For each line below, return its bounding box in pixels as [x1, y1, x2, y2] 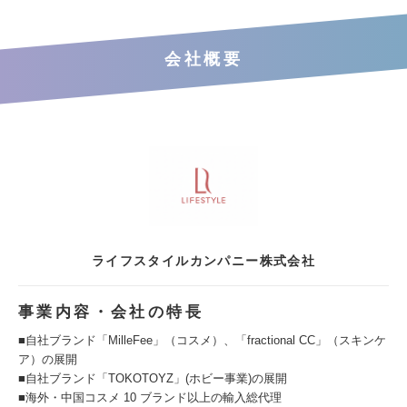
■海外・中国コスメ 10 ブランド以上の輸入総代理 [18, 391, 282, 404]
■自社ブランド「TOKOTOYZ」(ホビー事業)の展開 [18, 372, 287, 385]
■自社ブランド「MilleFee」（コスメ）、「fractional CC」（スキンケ [18, 333, 386, 347]
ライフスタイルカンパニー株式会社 [91, 253, 316, 268]
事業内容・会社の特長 [18, 303, 203, 321]
